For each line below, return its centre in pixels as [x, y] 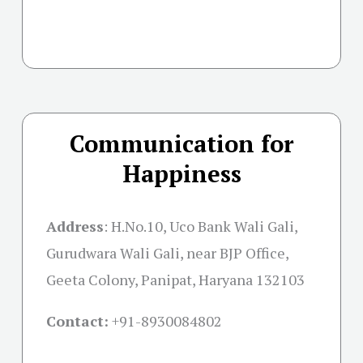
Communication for [181, 144]
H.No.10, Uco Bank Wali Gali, [204, 226]
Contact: [77, 321]
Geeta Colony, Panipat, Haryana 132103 [175, 280]
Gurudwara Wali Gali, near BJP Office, [167, 253]
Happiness [181, 174]
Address [75, 226]
